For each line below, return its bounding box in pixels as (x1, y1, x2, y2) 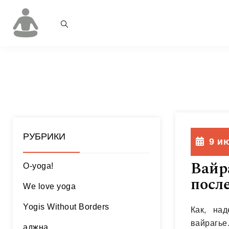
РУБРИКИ (23, 131, 65, 142)
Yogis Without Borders (23, 202, 109, 211)
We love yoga (23, 182, 76, 191)
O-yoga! (23, 162, 54, 170)
